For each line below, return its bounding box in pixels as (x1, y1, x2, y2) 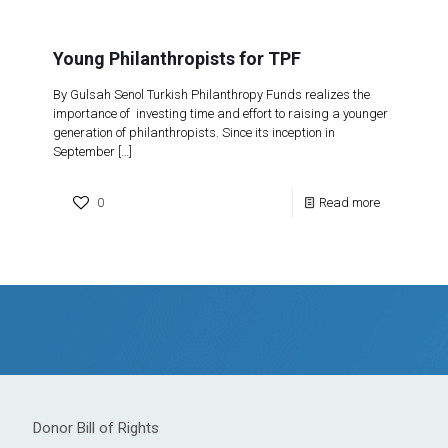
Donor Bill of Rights (33, 418, 159, 437)
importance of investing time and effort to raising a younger (53, 105, 388, 121)
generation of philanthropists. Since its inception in (53, 124, 335, 140)
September (53, 143, 115, 159)
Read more (319, 194, 380, 210)
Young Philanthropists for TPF (53, 47, 301, 69)
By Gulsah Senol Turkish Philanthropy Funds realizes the (53, 86, 370, 102)
